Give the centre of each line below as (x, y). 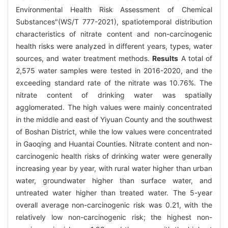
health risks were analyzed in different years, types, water (114, 46)
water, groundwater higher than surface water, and (114, 180)
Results (165, 58)
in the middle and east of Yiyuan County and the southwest (114, 119)
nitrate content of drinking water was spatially (114, 95)
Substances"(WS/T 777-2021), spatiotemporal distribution (114, 21)
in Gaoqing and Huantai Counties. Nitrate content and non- (114, 144)
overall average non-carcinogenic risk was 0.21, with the (114, 205)
